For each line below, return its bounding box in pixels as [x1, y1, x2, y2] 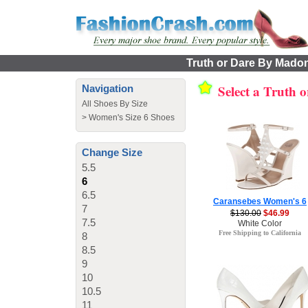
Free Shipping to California [219, 229, 301, 236]
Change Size [82, 146, 142, 158]
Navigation [82, 82, 133, 94]
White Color [238, 219, 282, 228]
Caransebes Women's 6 [213, 197, 307, 206]
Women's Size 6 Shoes [89, 113, 175, 122]
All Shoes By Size [82, 99, 148, 109]
